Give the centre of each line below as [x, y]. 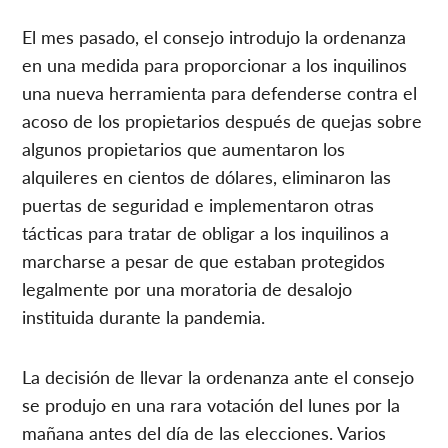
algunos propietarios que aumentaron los [184, 148]
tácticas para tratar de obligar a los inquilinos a [206, 232]
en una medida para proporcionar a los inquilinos [215, 64]
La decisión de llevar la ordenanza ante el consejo [218, 376]
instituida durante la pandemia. [144, 316]
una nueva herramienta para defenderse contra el [220, 92]
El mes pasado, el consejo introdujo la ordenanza [214, 36]
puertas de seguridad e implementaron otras [198, 204]
